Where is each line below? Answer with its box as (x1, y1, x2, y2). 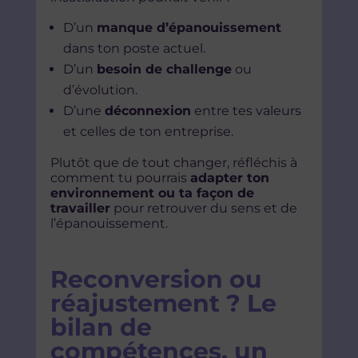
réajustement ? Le (50, 288, 276, 319)
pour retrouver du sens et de (109, 201, 297, 217)
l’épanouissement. (50, 216, 168, 232)
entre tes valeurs (190, 103, 301, 119)
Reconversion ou (50, 265, 262, 295)
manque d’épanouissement (96, 20, 281, 36)
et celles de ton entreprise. (62, 124, 233, 140)
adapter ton (189, 170, 269, 186)
